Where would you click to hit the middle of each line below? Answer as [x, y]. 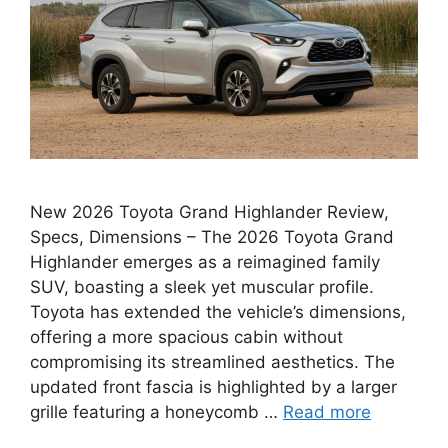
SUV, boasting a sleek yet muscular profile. [202, 287]
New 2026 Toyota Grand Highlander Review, [209, 212]
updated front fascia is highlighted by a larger [213, 387]
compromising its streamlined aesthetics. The [212, 362]
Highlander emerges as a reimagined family [205, 262]
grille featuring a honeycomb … [156, 412]
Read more [327, 412]
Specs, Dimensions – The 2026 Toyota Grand [212, 237]
